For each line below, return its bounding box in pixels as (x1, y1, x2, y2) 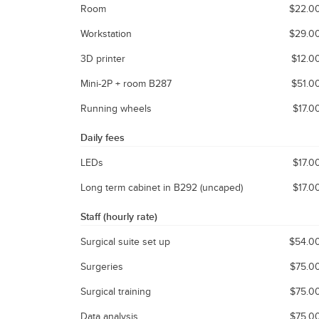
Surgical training (80, 283, 151, 298)
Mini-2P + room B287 (80, 75, 172, 90)
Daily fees (80, 130, 125, 145)
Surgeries (80, 258, 123, 273)
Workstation (80, 26, 132, 41)
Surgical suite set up (80, 234, 170, 249)
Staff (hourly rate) (80, 209, 157, 224)
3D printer (80, 51, 125, 66)
